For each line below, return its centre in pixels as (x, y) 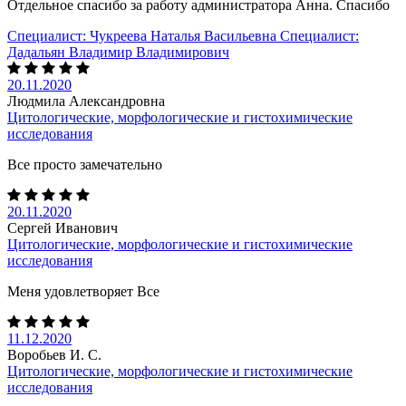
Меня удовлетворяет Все (83, 291)
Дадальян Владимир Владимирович (118, 52)
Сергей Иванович (63, 227)
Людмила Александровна (86, 101)
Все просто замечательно (85, 164)
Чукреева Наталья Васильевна (183, 35)
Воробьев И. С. (54, 354)
